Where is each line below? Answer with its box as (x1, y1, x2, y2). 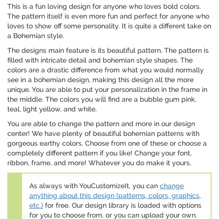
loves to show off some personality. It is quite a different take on (7, 22, 211, 30)
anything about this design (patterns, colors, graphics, (29, 192, 201, 200)
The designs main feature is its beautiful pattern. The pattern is (7, 46, 209, 55)
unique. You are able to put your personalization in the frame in (7, 86, 207, 94)
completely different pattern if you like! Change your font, (7, 149, 192, 157)
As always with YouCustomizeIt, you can (29, 182, 160, 190)
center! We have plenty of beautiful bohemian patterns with (7, 130, 199, 138)
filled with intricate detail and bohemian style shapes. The (7, 56, 193, 65)
